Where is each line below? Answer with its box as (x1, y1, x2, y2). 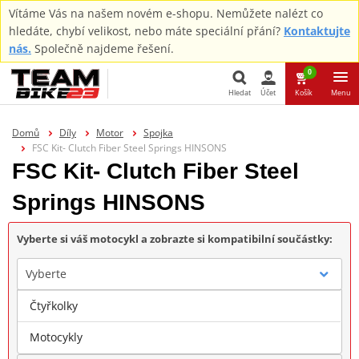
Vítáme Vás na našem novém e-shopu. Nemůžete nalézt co (9, 6, 323, 21)
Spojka (143, 125, 173, 139)
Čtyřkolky (30, 297, 78, 313)
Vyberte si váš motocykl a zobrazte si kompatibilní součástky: (17, 231, 333, 246)
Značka (26, 313, 63, 329)
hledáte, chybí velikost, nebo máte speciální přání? (9, 23, 284, 38)
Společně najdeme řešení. (31, 41, 174, 56)
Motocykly (30, 329, 83, 345)
